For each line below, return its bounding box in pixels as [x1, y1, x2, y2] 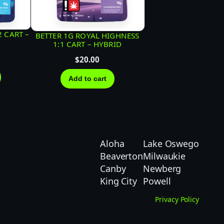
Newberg [143, 162, 181, 175]
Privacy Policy [155, 194, 199, 204]
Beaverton [99, 150, 143, 162]
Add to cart [68, 74, 106, 83]
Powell [143, 175, 171, 187]
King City [99, 175, 137, 187]
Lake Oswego [143, 137, 199, 150]
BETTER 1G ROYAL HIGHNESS [35, 30, 139, 41]
